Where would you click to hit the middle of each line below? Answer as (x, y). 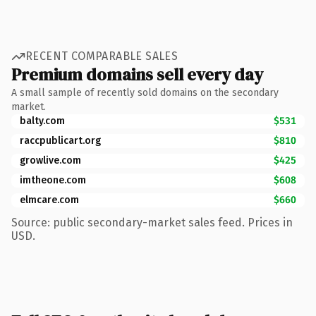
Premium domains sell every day (137, 74)
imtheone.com (53, 180)
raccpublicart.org (60, 140)
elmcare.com (49, 200)
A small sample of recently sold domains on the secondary (145, 92)
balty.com (42, 121)
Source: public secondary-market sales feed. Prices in (152, 222)
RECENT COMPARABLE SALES (102, 56)
